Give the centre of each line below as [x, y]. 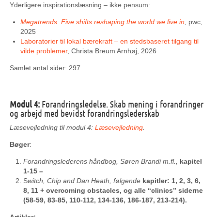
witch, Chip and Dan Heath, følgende [85, 181]
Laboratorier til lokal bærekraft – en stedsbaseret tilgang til [109, 41]
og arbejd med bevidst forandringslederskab [85, 113]
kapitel [191, 161]
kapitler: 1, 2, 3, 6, [171, 181]
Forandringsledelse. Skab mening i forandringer [122, 104]
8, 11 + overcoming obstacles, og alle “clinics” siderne [113, 190]
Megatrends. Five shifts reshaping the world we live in [102, 22]
